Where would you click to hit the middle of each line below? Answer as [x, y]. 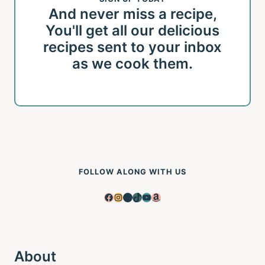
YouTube [161, 197]
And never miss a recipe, [132, 14]
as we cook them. [132, 64]
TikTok [147, 197]
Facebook [126, 197]
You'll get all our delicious [132, 31]
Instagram [135, 197]
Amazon [169, 197]
